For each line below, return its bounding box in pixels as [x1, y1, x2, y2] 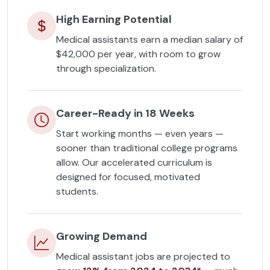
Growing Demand [56, 229, 147, 244]
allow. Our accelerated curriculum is [56, 156, 212, 169]
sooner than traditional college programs [56, 142, 237, 155]
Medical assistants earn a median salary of [56, 33, 243, 46]
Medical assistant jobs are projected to [56, 250, 230, 263]
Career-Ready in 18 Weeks [56, 106, 195, 121]
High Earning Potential [56, 12, 172, 27]
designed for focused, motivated [56, 171, 200, 184]
